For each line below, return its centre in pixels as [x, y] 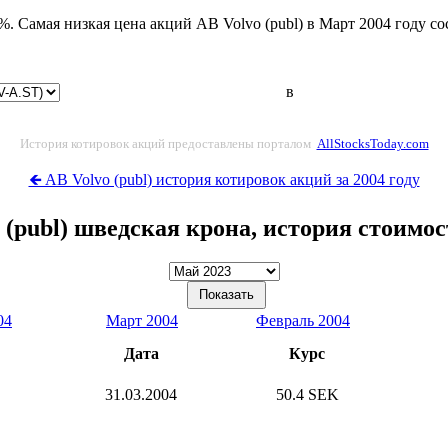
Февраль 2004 [303, 320]
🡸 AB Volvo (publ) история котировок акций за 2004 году [224, 179]
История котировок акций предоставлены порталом [166, 143]
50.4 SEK [307, 394]
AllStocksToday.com [372, 143]
